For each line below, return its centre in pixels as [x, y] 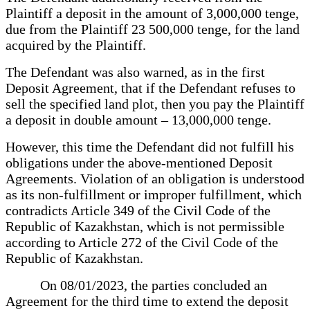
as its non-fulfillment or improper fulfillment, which [154, 194]
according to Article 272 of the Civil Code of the [142, 242]
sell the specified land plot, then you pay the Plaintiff [155, 103]
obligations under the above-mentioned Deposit [139, 162]
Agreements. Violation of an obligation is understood [155, 178]
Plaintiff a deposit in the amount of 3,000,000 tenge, [152, 13]
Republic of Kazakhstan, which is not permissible [145, 226]
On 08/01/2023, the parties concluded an [136, 285]
